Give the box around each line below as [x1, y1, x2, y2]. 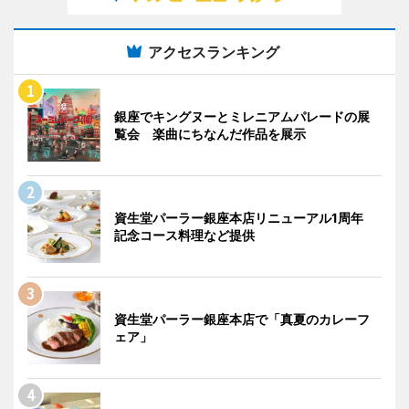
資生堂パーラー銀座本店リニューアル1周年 [114, 209, 376, 225]
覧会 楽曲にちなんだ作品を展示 [114, 125, 306, 142]
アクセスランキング [148, 42, 279, 61]
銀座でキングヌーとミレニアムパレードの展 [114, 108, 370, 124]
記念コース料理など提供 [114, 226, 255, 243]
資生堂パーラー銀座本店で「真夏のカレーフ [114, 310, 370, 327]
